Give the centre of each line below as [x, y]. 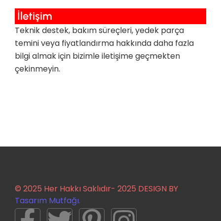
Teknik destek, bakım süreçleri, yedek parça [99, 30]
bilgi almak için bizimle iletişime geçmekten [97, 56]
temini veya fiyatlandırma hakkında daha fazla [104, 43]
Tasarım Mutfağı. [48, 201]
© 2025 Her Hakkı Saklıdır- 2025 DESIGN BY [96, 189]
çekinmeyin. [37, 69]
